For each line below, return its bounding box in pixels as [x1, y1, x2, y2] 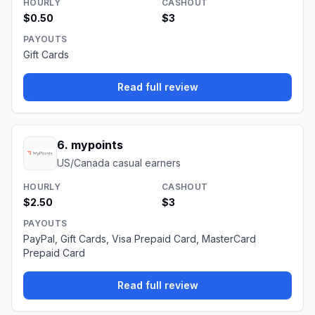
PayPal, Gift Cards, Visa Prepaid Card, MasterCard [23, 233, 256, 245]
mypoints [71, 138, 123, 152]
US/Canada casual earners [57, 157, 181, 169]
